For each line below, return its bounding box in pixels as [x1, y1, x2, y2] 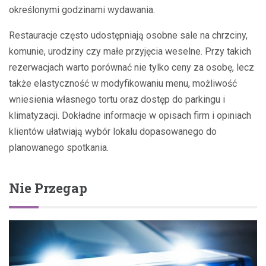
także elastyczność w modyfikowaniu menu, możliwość [9, 78, 237, 90]
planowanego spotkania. [9, 142, 109, 154]
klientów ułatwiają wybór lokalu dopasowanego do [9, 126, 217, 138]
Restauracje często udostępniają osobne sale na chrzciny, [9, 30, 248, 42]
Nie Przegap [9, 179, 87, 197]
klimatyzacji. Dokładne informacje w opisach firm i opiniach [9, 110, 251, 122]
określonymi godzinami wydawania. [9, 4, 155, 16]
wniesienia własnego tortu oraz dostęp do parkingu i [9, 94, 225, 106]
